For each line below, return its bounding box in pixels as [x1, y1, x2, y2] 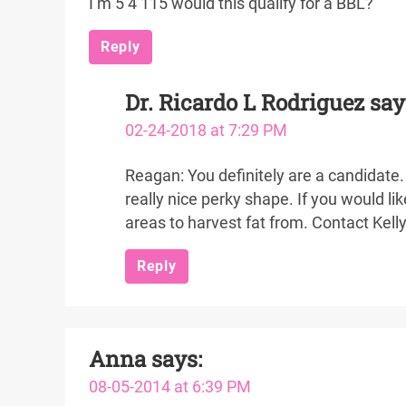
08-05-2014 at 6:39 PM [89, 378, 251, 396]
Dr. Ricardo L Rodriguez [125, 88, 364, 117]
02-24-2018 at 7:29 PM [125, 121, 287, 140]
